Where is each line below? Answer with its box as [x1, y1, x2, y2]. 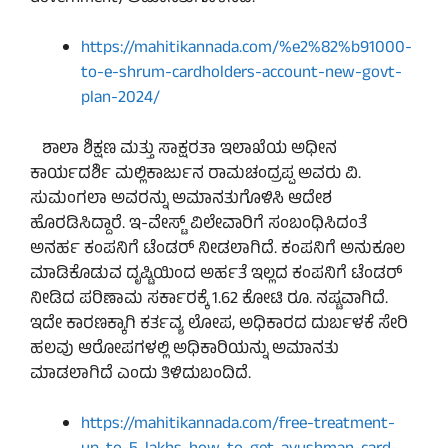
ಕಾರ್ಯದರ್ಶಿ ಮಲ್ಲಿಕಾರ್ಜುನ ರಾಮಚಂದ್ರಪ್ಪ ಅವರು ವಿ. [30, 160, 361, 189]
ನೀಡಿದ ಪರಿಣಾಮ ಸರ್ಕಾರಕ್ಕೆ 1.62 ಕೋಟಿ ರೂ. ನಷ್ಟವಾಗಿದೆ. [30, 285, 388, 314]
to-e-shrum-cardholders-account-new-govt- [81, 60, 402, 89]
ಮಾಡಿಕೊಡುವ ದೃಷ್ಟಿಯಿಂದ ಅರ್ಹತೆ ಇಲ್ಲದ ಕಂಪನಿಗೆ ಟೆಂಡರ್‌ [30, 260, 402, 289]
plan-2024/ [81, 85, 160, 114]
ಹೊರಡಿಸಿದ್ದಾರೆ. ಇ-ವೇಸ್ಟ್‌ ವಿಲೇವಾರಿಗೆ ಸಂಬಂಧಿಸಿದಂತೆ [30, 210, 367, 239]
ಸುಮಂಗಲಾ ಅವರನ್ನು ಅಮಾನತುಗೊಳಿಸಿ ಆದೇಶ [30, 185, 332, 214]
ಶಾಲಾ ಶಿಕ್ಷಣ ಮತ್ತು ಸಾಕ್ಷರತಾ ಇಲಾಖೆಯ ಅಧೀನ [30, 135, 337, 164]
